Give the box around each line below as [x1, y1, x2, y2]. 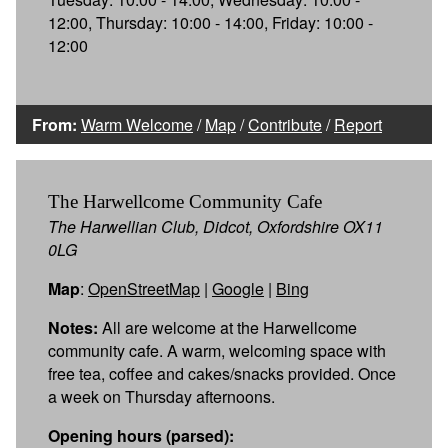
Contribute [248, 112, 322, 136]
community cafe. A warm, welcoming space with [48, 338, 386, 362]
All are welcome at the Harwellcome [98, 315, 357, 339]
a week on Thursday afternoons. [48, 384, 275, 408]
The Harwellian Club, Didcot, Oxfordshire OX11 [48, 214, 383, 238]
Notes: [48, 315, 98, 339]
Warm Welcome [81, 112, 193, 136]
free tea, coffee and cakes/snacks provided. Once [48, 361, 396, 385]
